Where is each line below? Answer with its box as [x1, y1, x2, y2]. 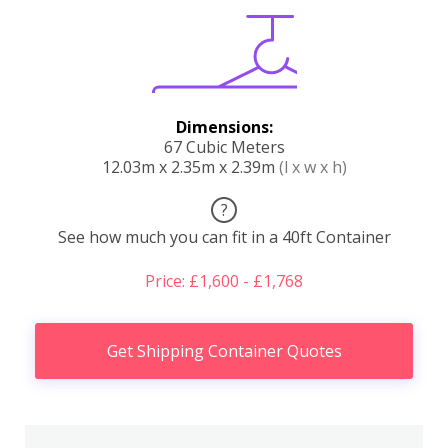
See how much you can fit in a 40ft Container [57, 225, 391, 248]
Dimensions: [175, 115, 273, 138]
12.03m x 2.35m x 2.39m [101, 155, 279, 178]
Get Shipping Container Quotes [106, 339, 342, 362]
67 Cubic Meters [163, 135, 285, 158]
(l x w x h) [278, 155, 347, 178]
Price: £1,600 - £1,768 [145, 269, 303, 292]
